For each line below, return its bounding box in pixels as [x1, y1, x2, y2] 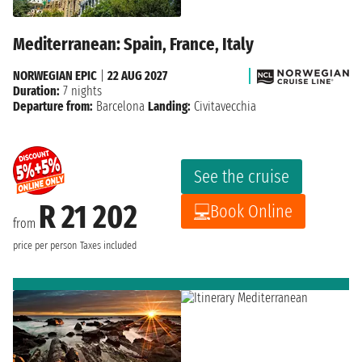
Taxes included [80, 239, 137, 253]
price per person [13, 239, 77, 253]
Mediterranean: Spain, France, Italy [13, 33, 254, 56]
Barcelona [96, 99, 145, 115]
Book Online [210, 200, 293, 223]
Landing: [148, 99, 191, 115]
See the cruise [194, 166, 289, 188]
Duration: [13, 83, 60, 99]
